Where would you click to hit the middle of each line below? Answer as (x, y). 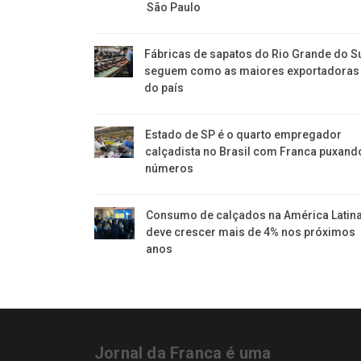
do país (164, 87)
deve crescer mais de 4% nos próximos (251, 232)
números (170, 168)
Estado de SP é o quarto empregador (244, 134)
